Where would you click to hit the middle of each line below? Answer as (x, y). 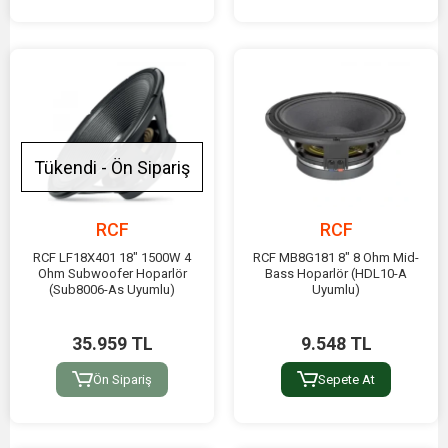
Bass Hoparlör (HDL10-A (336, 274)
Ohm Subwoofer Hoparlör (112, 274)
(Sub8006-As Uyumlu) (112, 290)
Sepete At (346, 380)
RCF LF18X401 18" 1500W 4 (112, 258)
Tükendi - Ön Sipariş (112, 167)
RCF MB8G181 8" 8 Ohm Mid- (336, 258)
